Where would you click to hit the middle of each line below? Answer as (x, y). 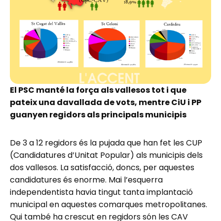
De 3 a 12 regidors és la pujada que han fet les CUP (106, 143)
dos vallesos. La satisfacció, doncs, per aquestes (102, 168)
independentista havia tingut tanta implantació (101, 192)
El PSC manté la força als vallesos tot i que (98, 90)
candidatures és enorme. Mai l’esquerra (86, 180)
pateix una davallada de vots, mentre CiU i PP (106, 103)
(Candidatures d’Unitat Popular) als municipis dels (106, 155)
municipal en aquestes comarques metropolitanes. (109, 205)
